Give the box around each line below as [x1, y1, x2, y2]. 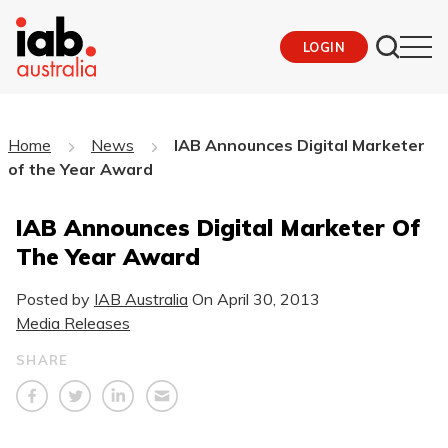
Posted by [16, 288, 94, 309]
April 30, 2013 [217, 288, 320, 309]
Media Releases [16, 312, 130, 333]
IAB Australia [94, 288, 188, 309]
